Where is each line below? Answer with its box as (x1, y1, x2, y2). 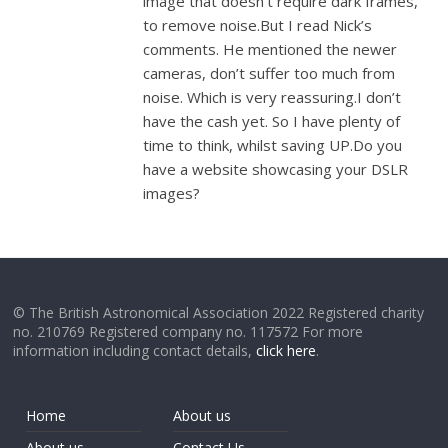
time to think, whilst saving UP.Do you (143, 135, 403, 155)
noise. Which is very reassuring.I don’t (143, 87, 402, 107)
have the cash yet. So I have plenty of (143, 111, 401, 131)
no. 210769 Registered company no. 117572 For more (13, 322, 364, 341)
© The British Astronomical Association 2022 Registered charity (13, 303, 425, 322)
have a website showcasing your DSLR (143, 159, 409, 179)
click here (256, 341, 317, 360)
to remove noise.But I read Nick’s (143, 15, 373, 35)
